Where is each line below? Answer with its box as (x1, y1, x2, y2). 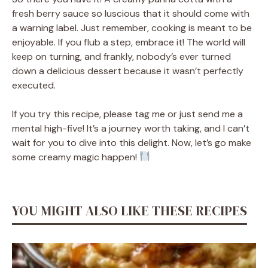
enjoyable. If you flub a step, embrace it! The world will (12, 35, 245, 48)
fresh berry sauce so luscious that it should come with (12, 7, 249, 20)
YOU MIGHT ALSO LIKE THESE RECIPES (12, 201, 247, 220)
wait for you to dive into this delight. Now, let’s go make (12, 136, 251, 149)
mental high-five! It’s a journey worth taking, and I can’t (12, 121, 249, 135)
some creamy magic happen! (12, 150, 139, 163)
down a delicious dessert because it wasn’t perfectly (12, 64, 243, 77)
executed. (12, 78, 56, 92)
